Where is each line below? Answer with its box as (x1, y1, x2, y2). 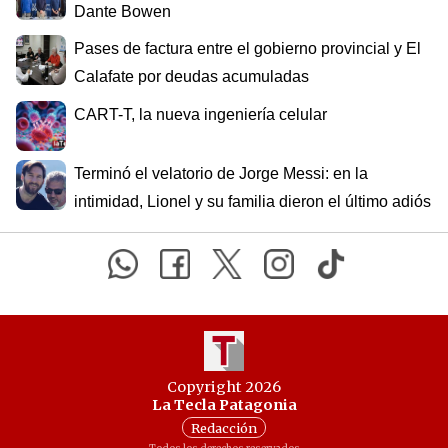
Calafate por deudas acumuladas (74, 68, 309, 86)
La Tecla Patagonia (151, 395, 297, 414)
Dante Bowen (74, 2, 171, 20)
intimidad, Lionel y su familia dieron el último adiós (74, 193, 431, 211)
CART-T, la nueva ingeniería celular (74, 105, 327, 123)
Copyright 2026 (167, 377, 281, 396)
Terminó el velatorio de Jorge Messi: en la (74, 165, 368, 183)
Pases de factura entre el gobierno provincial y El (74, 40, 421, 58)
